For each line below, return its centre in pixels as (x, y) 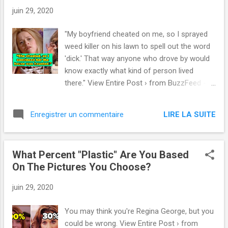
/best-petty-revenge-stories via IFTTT (128, 120)
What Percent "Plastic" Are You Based (101, 155)
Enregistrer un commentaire (77, 115)
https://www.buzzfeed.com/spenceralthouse (139, 108)
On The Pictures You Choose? (82, 167)
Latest (76, 95)
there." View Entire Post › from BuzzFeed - (136, 83)
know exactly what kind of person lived (129, 71)
